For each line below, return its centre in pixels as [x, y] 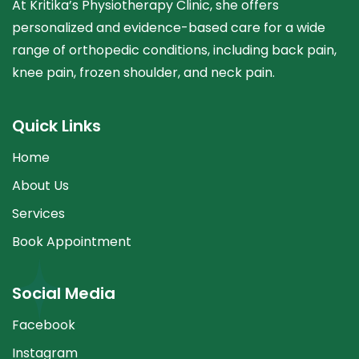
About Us [40, 186]
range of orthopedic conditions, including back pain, [174, 50]
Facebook [44, 325]
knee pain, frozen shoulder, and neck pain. [143, 73]
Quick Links [56, 126]
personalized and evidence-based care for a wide [169, 28]
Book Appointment [72, 242]
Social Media [64, 294]
